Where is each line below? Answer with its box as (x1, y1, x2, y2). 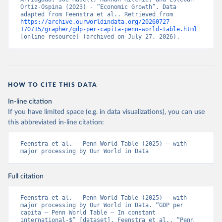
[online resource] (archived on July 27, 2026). (20, 33, 180, 41)
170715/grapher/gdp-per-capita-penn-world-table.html (20, 26, 197, 33)
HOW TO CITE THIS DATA (8, 82, 98, 88)
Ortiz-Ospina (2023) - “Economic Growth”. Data (20, 3, 176, 11)
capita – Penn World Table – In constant (20, 209, 156, 217)
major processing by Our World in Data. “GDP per (20, 202, 183, 209)
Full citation (8, 173, 44, 180)
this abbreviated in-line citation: (8, 119, 104, 126)
